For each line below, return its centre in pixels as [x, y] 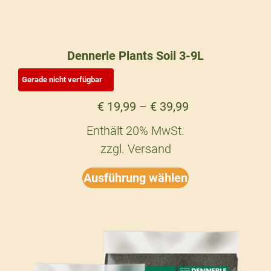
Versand [149, 149]
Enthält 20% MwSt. [135, 131]
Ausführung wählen [135, 178]
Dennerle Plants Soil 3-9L [135, 56]
